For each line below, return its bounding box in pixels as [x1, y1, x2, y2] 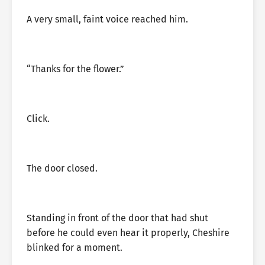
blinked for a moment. [27, 242, 122, 253]
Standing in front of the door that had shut [27, 212, 208, 224]
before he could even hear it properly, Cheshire [27, 227, 230, 238]
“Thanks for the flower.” [27, 63, 124, 75]
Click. [27, 113, 50, 124]
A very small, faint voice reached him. [27, 14, 188, 25]
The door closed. [27, 163, 98, 174]
